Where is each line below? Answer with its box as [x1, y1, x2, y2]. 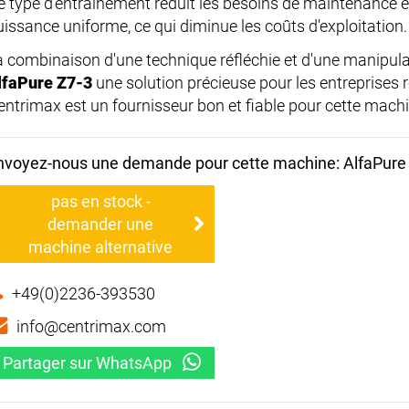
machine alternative [28, 237, 173, 257]
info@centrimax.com [16, 317, 166, 337]
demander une [47, 215, 153, 235]
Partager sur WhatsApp [2, 353, 172, 373]
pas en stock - [50, 192, 151, 212]
